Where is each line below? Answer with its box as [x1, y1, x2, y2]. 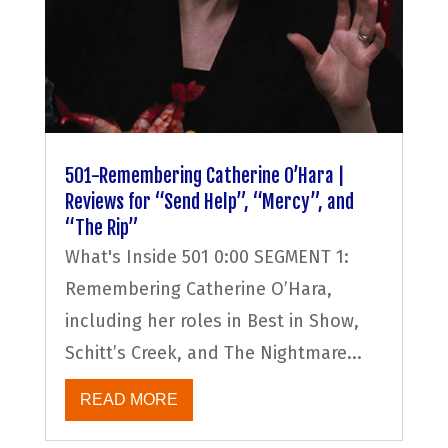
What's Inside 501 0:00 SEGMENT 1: [64, 245, 349, 268]
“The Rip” [64, 215, 138, 240]
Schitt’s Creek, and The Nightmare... [64, 341, 362, 364]
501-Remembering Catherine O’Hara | [64, 163, 345, 188]
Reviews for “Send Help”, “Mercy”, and [64, 189, 354, 214]
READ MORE [79, 390, 178, 408]
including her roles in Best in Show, [64, 309, 359, 332]
